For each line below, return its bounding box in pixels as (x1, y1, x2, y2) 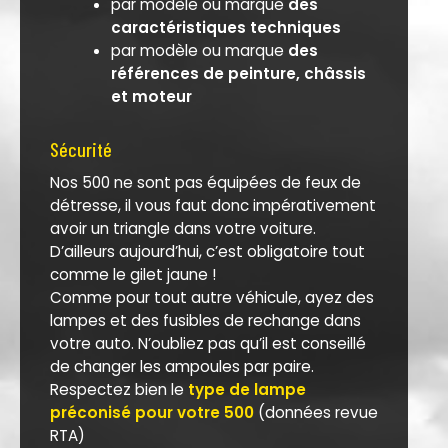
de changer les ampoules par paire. (50, 356, 314, 378)
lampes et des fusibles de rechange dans (50, 310, 361, 332)
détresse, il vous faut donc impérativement (50, 195, 376, 217)
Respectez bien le (50, 379, 188, 401)
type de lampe (188, 379, 306, 401)
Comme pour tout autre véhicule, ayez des (50, 287, 374, 309)
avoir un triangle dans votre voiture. (50, 218, 316, 240)
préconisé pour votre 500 (50, 402, 254, 424)
